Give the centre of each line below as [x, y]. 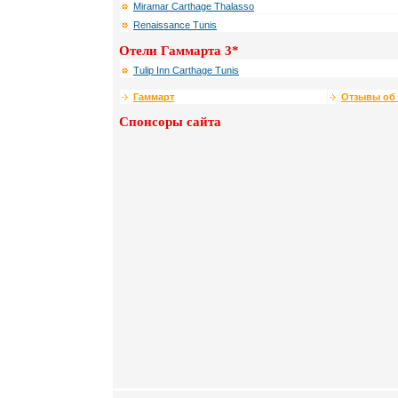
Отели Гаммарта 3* [179, 51]
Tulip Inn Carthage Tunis [186, 71]
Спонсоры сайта [170, 122]
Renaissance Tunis [175, 25]
